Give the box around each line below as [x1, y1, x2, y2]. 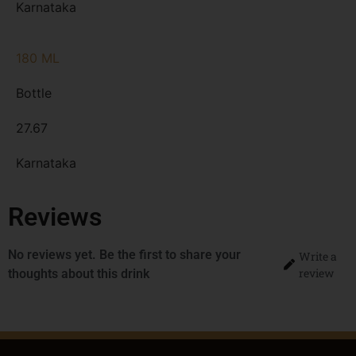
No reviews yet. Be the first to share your [8, 246, 241, 262]
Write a [298, 248, 337, 264]
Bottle [16, 84, 52, 101]
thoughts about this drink [8, 265, 149, 281]
